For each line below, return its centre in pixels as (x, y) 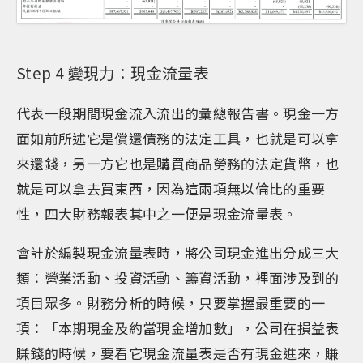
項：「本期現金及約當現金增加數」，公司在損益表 (178, 328)
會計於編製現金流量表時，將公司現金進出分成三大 (178, 252)
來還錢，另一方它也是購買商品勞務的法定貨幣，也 (178, 163)
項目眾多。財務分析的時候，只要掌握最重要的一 (171, 303)
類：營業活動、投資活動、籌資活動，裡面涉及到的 (178, 278)
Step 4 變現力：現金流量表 (113, 73)
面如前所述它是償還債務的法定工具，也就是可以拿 (178, 138)
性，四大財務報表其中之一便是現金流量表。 (157, 214)
